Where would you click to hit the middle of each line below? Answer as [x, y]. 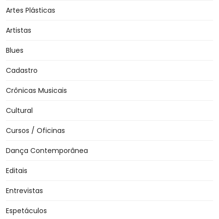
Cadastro [22, 71]
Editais [17, 171]
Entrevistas [24, 191]
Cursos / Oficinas [35, 131]
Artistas [19, 31]
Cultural [19, 111]
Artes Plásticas [31, 11]
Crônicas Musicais [36, 91]
